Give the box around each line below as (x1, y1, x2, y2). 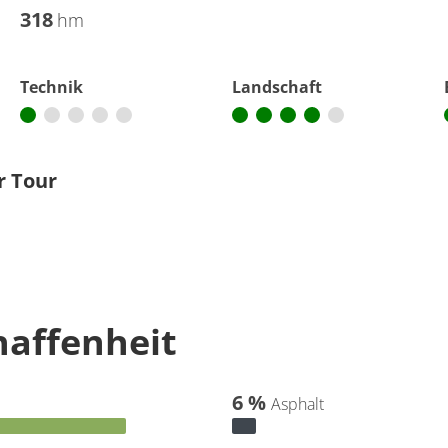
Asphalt (271, 393, 324, 415)
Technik (20, 76, 83, 98)
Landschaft (232, 76, 322, 98)
